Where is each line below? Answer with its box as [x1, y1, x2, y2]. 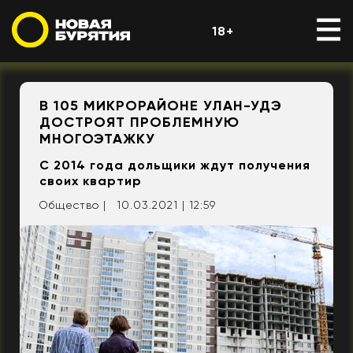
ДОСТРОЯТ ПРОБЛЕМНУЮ [39, 113, 240, 132]
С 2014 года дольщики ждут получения [39, 157, 310, 173]
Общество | [39, 198, 106, 211]
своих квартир [39, 173, 142, 188]
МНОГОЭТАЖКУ [39, 130, 155, 148]
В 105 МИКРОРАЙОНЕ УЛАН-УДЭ [39, 97, 282, 115]
